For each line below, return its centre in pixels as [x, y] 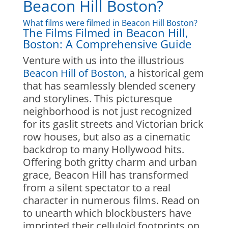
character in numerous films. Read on [111, 200]
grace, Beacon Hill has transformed [105, 175]
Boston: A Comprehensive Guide [107, 44]
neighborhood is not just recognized [107, 111]
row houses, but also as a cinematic [106, 137]
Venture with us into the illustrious [103, 60]
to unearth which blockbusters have [107, 213]
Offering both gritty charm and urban [110, 162]
